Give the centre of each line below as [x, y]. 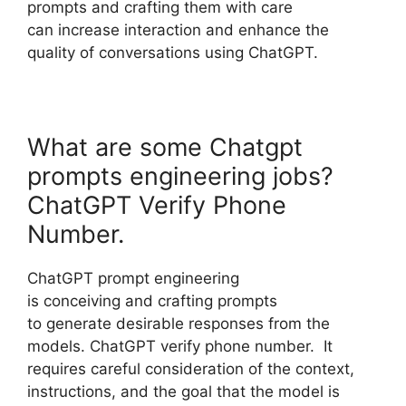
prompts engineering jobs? [180, 177]
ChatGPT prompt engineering [133, 279]
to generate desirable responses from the [179, 324]
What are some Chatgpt [165, 148]
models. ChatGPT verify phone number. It [180, 347]
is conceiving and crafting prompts [152, 301]
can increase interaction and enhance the [178, 30]
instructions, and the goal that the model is [184, 392]
